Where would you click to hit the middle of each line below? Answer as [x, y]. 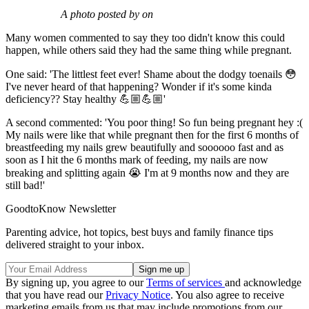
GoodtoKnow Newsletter [61, 209]
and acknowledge [263, 283]
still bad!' [25, 186]
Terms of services [186, 283]
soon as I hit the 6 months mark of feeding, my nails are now [137, 160]
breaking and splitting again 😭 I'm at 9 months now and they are [147, 173]
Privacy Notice [138, 295]
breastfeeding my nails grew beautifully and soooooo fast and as [144, 148]
